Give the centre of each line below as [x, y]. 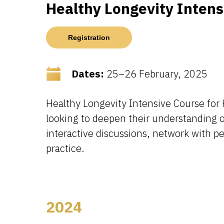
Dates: [88, 74]
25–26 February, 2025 [156, 74]
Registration [89, 37]
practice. [65, 148]
